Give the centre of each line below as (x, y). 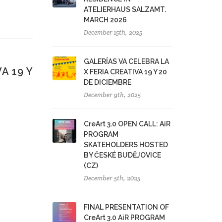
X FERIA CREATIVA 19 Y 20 (125, 72)
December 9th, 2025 (112, 95)
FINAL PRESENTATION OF (126, 207)
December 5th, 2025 (112, 178)
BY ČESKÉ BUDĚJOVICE (122, 155)
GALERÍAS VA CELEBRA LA (126, 61)
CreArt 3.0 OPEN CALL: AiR (127, 124)
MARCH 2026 (105, 20)
